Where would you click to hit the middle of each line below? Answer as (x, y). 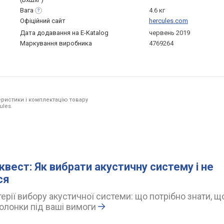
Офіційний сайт (43, 21)
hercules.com (168, 21)
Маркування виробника (56, 43)
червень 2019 (169, 33)
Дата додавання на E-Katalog (64, 33)
